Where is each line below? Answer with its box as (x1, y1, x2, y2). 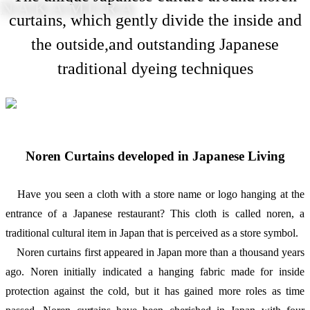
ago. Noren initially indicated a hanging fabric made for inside (6, 265, 304, 277)
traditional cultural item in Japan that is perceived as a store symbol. (6, 226, 298, 239)
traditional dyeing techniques (57, 60, 253, 78)
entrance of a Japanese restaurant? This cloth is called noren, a (6, 207, 304, 219)
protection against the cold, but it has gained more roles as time (6, 284, 304, 297)
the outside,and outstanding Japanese (31, 35, 279, 54)
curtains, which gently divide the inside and (8, 11, 302, 30)
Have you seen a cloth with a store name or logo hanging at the (6, 188, 304, 200)
